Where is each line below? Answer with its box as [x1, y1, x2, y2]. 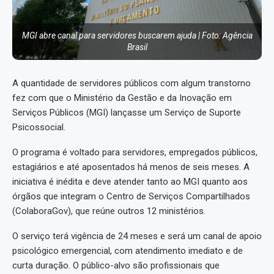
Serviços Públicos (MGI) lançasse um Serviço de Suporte [12, 107, 241, 119]
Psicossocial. [12, 122, 65, 133]
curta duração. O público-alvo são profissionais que [12, 260, 220, 272]
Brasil [127, 42, 147, 53]
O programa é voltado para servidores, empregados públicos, [12, 147, 257, 158]
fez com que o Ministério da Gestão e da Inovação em [12, 92, 232, 104]
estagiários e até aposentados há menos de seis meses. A [12, 161, 250, 173]
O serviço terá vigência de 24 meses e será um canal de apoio [12, 231, 262, 242]
